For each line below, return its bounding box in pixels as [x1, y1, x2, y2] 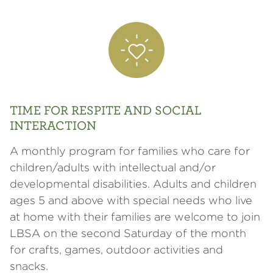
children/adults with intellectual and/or [10, 161, 216, 174]
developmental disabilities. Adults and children [10, 177, 257, 190]
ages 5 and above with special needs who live [10, 194, 252, 207]
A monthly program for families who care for [10, 144, 250, 157]
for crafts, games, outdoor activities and [10, 243, 223, 256]
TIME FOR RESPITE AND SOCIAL [10, 102, 202, 117]
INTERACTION [10, 118, 96, 132]
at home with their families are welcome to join [10, 210, 260, 223]
